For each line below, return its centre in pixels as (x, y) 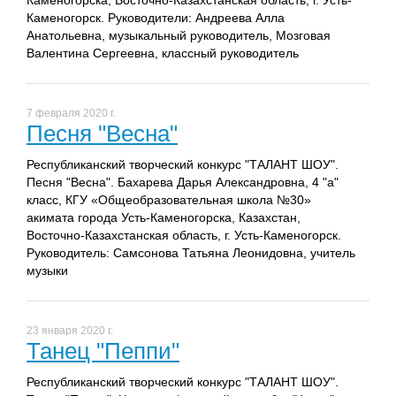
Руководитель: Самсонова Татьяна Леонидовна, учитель (191, 253)
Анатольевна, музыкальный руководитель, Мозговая (179, 36)
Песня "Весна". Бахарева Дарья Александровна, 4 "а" (183, 183)
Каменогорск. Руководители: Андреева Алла (156, 18)
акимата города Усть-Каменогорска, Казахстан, (164, 218)
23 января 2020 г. (70, 331)
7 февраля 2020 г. (71, 114)
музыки (47, 271)
